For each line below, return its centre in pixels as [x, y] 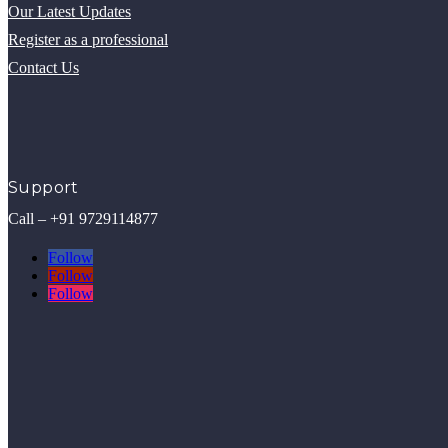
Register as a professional [88, 39]
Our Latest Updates [69, 11]
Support [43, 187]
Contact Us [43, 67]
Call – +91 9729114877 [83, 218]
